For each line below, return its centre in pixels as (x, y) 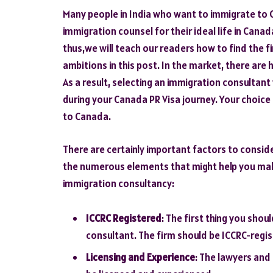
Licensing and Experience (140, 257)
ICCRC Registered (124, 218)
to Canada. (87, 116)
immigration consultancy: (119, 183)
